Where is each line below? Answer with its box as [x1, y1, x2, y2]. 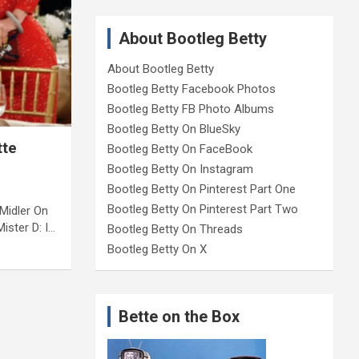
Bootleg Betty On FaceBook [107, 142, 252, 157]
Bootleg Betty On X [107, 242, 207, 257]
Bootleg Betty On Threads [107, 222, 243, 237]
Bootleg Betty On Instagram [107, 162, 253, 177]
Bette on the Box [118, 307, 240, 327]
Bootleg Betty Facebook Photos [107, 82, 276, 97]
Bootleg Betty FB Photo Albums [107, 102, 274, 117]
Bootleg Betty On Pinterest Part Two [107, 202, 298, 217]
